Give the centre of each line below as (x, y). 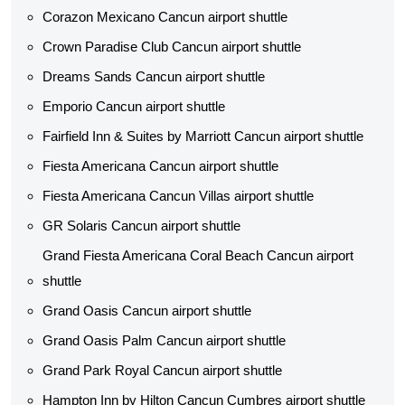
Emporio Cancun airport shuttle (134, 106)
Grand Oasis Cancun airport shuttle (147, 311)
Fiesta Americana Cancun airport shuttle (160, 166)
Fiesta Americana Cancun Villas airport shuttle (178, 196)
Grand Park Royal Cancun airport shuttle (162, 370)
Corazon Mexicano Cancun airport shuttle (165, 17)
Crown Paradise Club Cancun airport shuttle (172, 47)
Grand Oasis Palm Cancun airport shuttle (164, 340)
